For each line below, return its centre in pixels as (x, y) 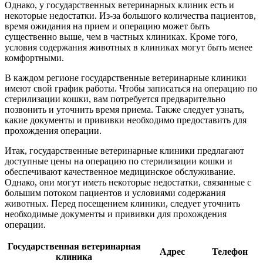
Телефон (230, 251)
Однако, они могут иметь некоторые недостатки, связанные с (128, 182)
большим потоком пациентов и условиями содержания (115, 193)
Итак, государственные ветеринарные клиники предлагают (124, 150)
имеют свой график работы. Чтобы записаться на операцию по (131, 88)
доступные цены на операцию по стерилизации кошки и (119, 161)
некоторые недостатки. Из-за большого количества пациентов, (130, 15)
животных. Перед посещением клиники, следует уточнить (122, 203)
